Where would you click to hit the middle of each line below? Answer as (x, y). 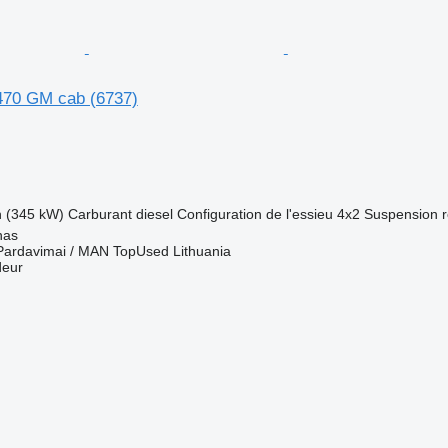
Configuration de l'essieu (254, 214)
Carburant (99, 214)
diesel (154, 214)
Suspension (400, 214)
